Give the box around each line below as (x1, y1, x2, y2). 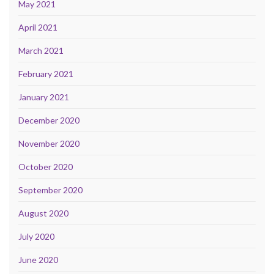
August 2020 (18, 207, 68, 218)
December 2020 (18, 114, 80, 125)
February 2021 (18, 68, 73, 79)
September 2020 (18, 184, 83, 195)
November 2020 (18, 138, 80, 149)
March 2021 (18, 45, 64, 56)
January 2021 (18, 91, 69, 102)
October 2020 (18, 161, 73, 172)
